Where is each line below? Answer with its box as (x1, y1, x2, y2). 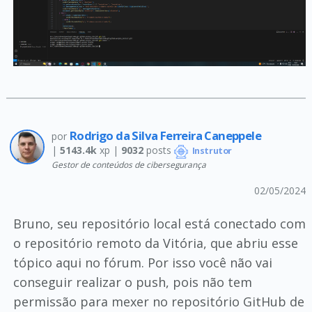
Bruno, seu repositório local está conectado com (13, 214, 306, 232)
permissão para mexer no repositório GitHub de (13, 292, 304, 310)
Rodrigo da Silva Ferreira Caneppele (69, 127, 261, 144)
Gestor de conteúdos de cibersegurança (51, 158, 206, 170)
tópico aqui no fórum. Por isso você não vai (13, 253, 272, 271)
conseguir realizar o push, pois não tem (13, 273, 252, 290)
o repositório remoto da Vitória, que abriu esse (13, 234, 298, 251)
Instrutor (189, 145, 232, 157)
